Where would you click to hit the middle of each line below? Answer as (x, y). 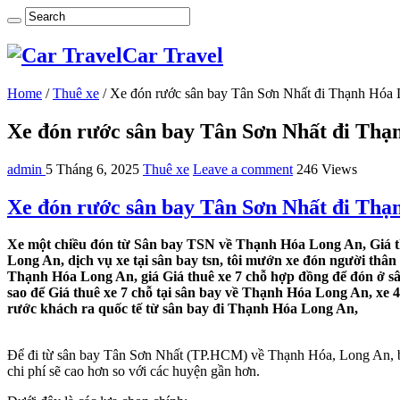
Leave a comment (243, 169)
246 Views (327, 169)
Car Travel (173, 55)
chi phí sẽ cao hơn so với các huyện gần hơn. (133, 371)
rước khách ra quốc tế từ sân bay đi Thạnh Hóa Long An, (184, 309)
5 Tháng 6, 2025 (92, 169)
